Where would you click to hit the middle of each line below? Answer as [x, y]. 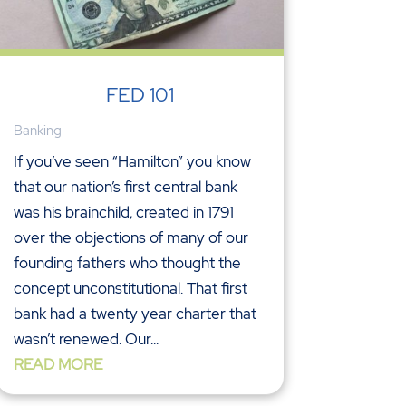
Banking [37, 130]
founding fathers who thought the [127, 262]
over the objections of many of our [130, 237]
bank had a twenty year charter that [135, 313]
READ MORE [58, 364]
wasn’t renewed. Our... [86, 338]
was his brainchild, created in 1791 [123, 212]
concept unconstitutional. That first [130, 288]
